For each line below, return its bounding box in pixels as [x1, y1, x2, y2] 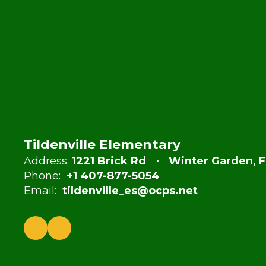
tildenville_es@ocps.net [62, 184, 198, 197]
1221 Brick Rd [72, 154, 146, 167]
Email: [24, 184, 56, 197]
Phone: [24, 169, 61, 182]
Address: [24, 154, 69, 167]
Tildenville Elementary [24, 137, 180, 153]
